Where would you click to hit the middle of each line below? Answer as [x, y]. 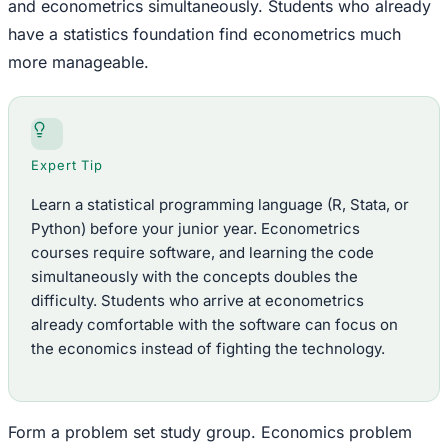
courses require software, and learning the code [202, 253]
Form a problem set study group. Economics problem [210, 432]
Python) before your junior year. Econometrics [195, 229]
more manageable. [78, 62]
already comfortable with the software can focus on [214, 325]
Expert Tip [67, 165]
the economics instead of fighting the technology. [208, 349]
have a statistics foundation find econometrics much [204, 34]
